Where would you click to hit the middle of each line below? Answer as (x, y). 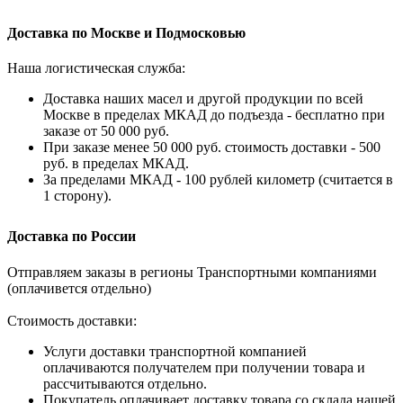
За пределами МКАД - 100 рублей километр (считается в (218, 180)
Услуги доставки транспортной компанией (175, 352)
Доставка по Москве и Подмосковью (126, 32)
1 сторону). (77, 196)
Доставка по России (72, 237)
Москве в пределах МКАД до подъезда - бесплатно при (214, 115)
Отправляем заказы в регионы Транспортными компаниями (192, 273)
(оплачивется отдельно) (79, 289)
